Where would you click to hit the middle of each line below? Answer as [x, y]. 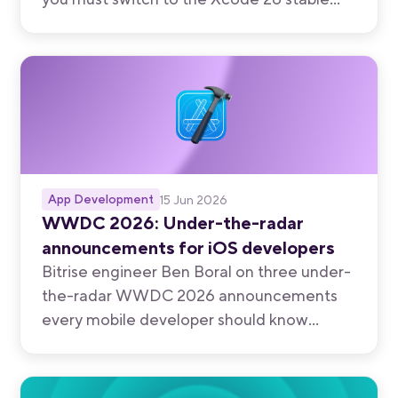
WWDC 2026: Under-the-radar [173, 223]
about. [65, 343]
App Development [101, 199]
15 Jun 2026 [194, 199]
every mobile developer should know [175, 319]
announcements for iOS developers [189, 247]
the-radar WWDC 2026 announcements [190, 295]
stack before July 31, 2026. [138, 23]
